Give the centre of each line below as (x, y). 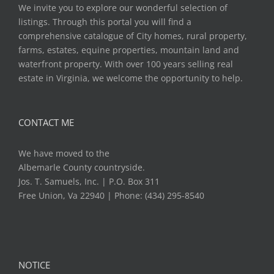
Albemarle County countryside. (82, 168)
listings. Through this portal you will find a (105, 22)
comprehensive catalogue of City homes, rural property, (133, 36)
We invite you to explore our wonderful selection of (123, 8)
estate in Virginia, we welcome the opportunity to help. (131, 78)
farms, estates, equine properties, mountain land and (129, 50)
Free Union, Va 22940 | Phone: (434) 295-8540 (111, 196)
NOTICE (34, 265)
